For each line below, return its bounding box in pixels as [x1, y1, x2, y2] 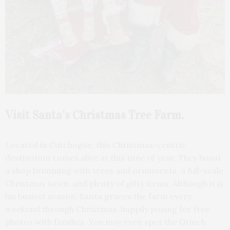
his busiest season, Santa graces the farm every [5, 190, 191, 201]
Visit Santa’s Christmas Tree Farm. [5, 107, 184, 122]
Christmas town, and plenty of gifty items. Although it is [5, 178, 223, 188]
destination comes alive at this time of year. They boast [5, 152, 221, 163]
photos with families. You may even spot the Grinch [5, 216, 206, 227]
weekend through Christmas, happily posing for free [5, 203, 210, 214]
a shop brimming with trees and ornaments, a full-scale [5, 165, 223, 176]
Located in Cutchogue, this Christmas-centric [5, 139, 186, 150]
